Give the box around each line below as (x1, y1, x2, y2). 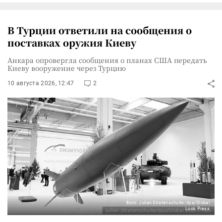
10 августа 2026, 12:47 (7, 80, 74, 87)
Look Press (185, 206, 210, 211)
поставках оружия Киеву (7, 36, 136, 49)
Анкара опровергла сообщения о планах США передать (7, 55, 207, 65)
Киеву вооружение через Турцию (7, 63, 126, 73)
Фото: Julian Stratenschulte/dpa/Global (125, 200, 210, 205)
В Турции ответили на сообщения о (7, 23, 192, 37)
